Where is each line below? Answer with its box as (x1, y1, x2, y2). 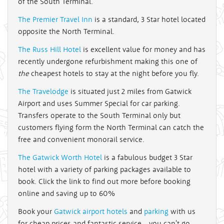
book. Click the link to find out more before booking (18, 176, 190, 186)
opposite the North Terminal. (18, 26, 114, 36)
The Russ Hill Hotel (18, 44, 81, 54)
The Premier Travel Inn (18, 14, 92, 24)
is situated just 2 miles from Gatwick (68, 86, 191, 96)
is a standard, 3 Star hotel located (92, 14, 205, 24)
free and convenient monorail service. (18, 134, 144, 144)
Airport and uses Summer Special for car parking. (18, 98, 180, 108)
